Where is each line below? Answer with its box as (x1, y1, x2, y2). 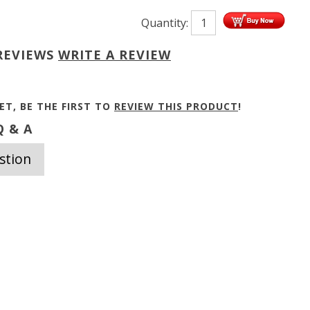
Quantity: (141, 15, 191, 30)
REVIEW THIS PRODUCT (114, 100, 238, 113)
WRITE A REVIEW (58, 46, 171, 63)
